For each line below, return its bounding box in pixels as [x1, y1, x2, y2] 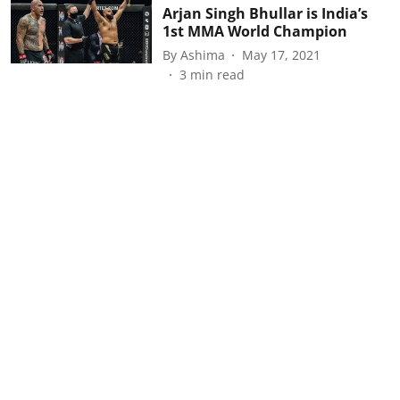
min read [189, 66, 245, 83]
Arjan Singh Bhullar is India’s [162, 4, 368, 23]
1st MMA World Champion [162, 21, 347, 41]
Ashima [179, 46, 225, 63]
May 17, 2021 [241, 46, 321, 63]
